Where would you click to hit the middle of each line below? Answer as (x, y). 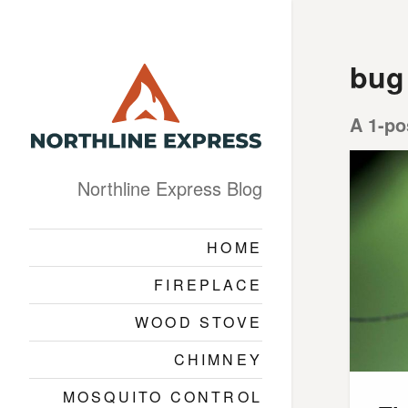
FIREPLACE (208, 284)
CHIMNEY (218, 359)
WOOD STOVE (199, 321)
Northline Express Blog (170, 188)
